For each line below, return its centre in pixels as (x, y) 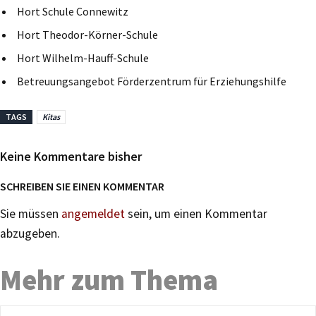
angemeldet (93, 213)
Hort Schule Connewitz (73, 11)
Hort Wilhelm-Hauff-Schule (83, 57)
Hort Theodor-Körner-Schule (87, 34)
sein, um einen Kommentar (196, 213)
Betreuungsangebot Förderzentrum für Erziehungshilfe (152, 81)
